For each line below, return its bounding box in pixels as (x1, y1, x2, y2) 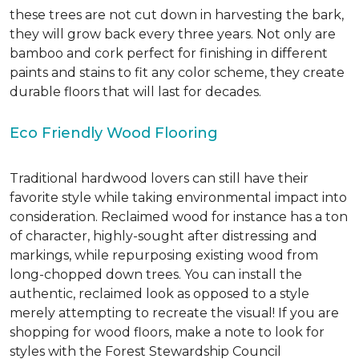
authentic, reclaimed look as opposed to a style (10, 286, 309, 301)
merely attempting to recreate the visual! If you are (10, 305, 339, 321)
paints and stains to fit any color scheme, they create (10, 65, 345, 80)
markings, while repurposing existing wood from (10, 248, 318, 263)
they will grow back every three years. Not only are (10, 26, 336, 42)
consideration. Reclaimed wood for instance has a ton (10, 209, 348, 224)
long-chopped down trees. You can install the (10, 267, 302, 282)
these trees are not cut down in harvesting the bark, (10, 7, 344, 22)
